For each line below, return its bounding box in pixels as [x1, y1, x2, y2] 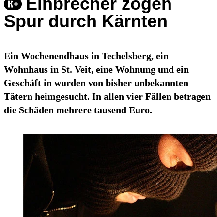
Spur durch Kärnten [4, 11, 168, 31]
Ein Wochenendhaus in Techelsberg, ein [4, 50, 169, 62]
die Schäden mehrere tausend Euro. [4, 105, 152, 116]
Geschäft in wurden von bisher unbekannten [4, 77, 188, 89]
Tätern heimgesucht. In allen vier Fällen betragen [4, 91, 211, 102]
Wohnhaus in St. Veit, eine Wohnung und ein [4, 64, 189, 75]
